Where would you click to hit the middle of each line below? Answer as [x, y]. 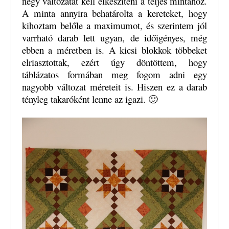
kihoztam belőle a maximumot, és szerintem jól [114, 26]
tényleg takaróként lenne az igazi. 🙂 [90, 99]
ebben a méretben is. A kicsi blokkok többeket [114, 50]
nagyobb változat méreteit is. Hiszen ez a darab [114, 87]
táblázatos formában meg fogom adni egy [114, 75]
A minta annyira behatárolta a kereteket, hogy [114, 13]
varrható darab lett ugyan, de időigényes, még [114, 38]
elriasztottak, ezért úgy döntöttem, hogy [114, 62]
